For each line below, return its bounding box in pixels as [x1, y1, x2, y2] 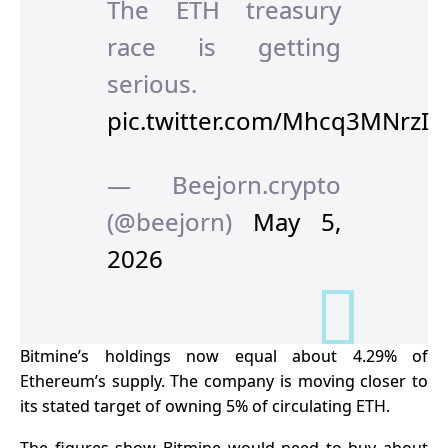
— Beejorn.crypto [107, 167, 341, 201]
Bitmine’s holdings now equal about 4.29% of [20, 344, 428, 367]
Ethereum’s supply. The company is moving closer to [20, 369, 428, 392]
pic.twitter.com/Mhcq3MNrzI [107, 104, 429, 138]
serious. [107, 67, 197, 101]
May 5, [253, 204, 341, 238]
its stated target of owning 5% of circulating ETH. [20, 394, 390, 417]
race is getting [107, 30, 341, 64]
